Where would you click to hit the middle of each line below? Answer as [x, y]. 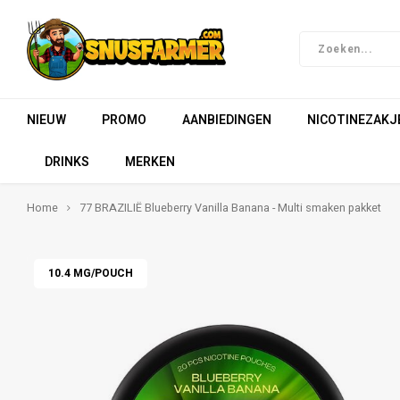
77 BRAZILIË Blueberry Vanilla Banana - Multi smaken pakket [230, 208]
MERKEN [150, 162]
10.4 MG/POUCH [91, 273]
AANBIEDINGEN [227, 120]
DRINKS [67, 162]
